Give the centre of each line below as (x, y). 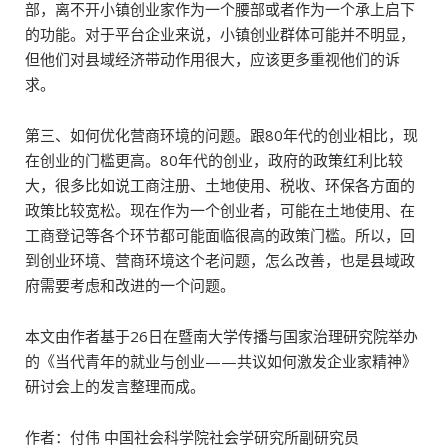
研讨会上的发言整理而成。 (115, 386)
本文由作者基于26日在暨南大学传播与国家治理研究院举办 (221, 336)
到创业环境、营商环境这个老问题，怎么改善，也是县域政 (220, 260)
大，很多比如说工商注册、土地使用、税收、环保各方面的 (220, 185)
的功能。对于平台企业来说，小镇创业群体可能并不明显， (220, 34)
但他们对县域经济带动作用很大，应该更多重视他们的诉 (212, 59)
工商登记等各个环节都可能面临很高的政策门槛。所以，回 (220, 235)
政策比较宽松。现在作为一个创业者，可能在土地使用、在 (220, 210)
